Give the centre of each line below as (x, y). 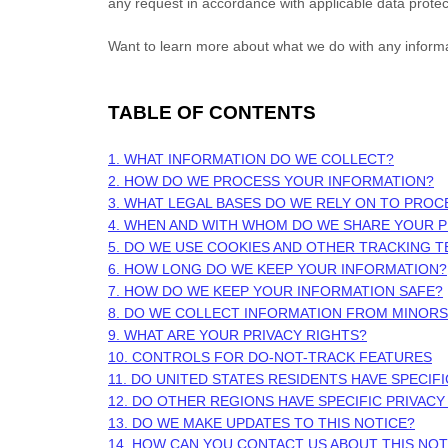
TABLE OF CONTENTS (212, 112)
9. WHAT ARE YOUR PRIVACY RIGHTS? (237, 335)
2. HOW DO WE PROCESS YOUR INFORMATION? (271, 181)
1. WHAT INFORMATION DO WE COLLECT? (251, 159)
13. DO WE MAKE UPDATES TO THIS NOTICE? (261, 423)
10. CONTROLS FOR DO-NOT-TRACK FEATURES (270, 357)
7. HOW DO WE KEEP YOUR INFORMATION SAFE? (275, 291)
